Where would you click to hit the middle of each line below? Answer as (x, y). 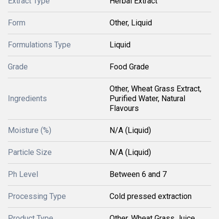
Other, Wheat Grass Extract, (155, 89)
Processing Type (37, 196)
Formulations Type (39, 45)
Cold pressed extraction (151, 196)
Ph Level (23, 174)
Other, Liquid (131, 23)
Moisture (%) (30, 130)
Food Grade (129, 67)
